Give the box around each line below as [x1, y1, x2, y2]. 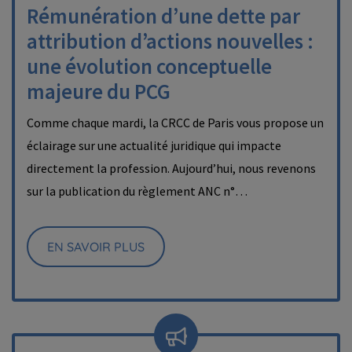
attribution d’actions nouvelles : [27, 27, 313, 54]
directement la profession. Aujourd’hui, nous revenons [27, 160, 316, 176]
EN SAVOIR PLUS [47, 239, 145, 255]
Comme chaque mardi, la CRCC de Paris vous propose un [27, 115, 324, 130]
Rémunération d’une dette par [27, 2, 300, 29]
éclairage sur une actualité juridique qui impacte [27, 137, 281, 153]
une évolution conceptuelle [27, 53, 272, 79]
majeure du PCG [27, 78, 170, 104]
